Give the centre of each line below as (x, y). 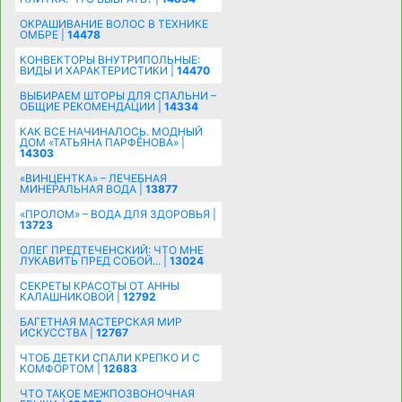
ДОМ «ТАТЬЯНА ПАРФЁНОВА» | (102, 143)
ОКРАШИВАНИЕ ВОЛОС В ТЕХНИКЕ (114, 24)
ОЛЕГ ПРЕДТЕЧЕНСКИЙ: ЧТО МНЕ (111, 250)
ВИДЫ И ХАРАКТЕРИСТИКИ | (98, 71)
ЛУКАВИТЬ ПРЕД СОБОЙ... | (94, 261)
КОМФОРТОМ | (61, 369)
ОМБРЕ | (43, 35)
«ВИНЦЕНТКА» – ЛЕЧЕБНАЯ (93, 179)
